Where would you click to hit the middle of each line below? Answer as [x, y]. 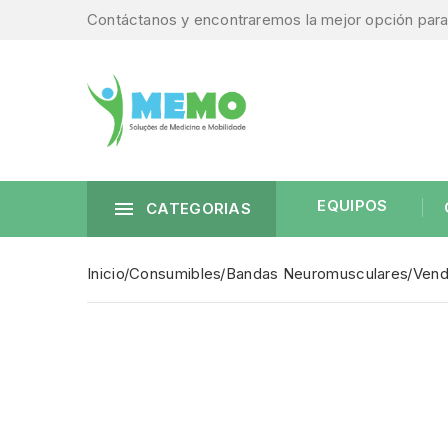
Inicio [106, 274]
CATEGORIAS [198, 209]
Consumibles [175, 274]
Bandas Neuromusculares [317, 274]
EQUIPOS [352, 206]
